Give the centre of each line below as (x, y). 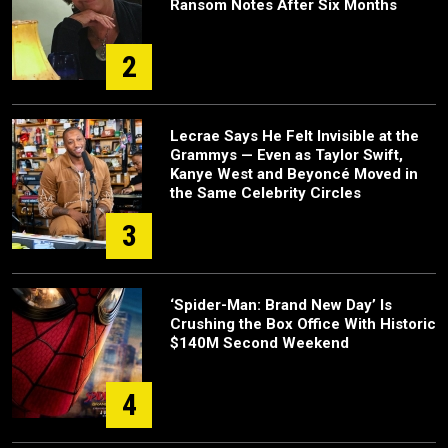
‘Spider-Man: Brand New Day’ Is (281, 305)
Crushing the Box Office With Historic (303, 324)
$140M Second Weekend (259, 343)
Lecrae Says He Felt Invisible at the (294, 136)
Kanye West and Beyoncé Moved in (294, 174)
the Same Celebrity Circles (265, 193)
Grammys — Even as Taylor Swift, (286, 155)
